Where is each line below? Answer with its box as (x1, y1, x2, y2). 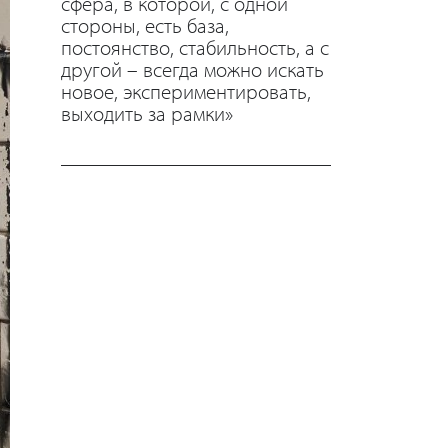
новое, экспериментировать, (61, 77, 311, 104)
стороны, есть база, (61, 11, 229, 38)
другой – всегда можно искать (61, 55, 324, 82)
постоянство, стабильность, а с (61, 33, 329, 60)
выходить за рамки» (61, 99, 233, 126)
